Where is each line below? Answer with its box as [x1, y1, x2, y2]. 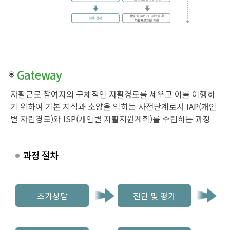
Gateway [17, 66, 62, 83]
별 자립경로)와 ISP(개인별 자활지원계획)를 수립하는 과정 [10, 112, 210, 125]
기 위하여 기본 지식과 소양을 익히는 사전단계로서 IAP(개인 [10, 100, 217, 112]
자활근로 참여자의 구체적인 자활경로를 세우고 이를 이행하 [10, 87, 215, 100]
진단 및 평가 [133, 189, 176, 202]
